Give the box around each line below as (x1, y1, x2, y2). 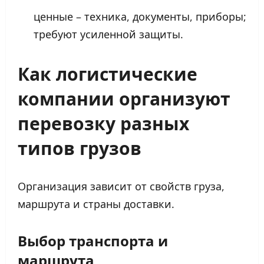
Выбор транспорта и (18, 229, 168, 251)
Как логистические (18, 60, 197, 87)
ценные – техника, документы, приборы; (34, 9, 246, 24)
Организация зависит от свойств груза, (18, 179, 225, 194)
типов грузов (18, 134, 141, 161)
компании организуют (18, 84, 230, 111)
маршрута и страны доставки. (18, 197, 174, 212)
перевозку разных (18, 109, 189, 136)
